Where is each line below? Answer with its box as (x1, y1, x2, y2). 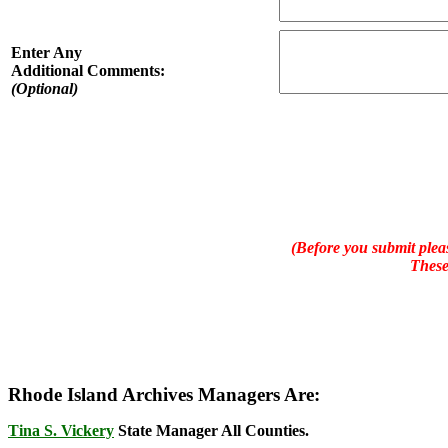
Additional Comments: (11, 62, 165, 79)
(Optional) (11, 80, 78, 97)
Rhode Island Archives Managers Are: (8, 384, 320, 405)
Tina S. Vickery (8, 422, 114, 439)
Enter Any (11, 44, 82, 61)
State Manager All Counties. (114, 422, 309, 439)
